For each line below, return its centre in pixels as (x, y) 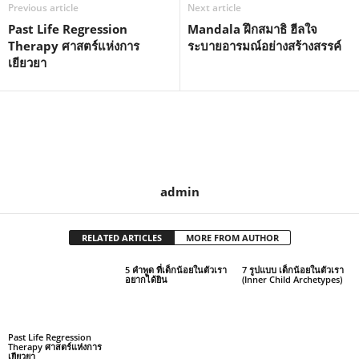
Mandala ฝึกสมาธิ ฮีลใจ (252, 28)
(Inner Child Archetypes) (292, 279)
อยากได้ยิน (146, 279)
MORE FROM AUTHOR (232, 237)
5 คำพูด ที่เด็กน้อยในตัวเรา (175, 269)
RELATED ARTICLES (121, 237)
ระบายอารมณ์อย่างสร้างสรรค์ (264, 45)
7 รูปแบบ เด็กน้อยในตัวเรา (292, 269)
